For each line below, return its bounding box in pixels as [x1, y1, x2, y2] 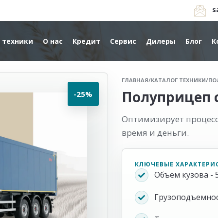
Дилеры [146, 36, 176, 46]
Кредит [73, 36, 100, 46]
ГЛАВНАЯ [121, 76, 148, 84]
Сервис [110, 36, 136, 46]
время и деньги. [121, 127, 189, 138]
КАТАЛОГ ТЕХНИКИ [150, 76, 206, 84]
